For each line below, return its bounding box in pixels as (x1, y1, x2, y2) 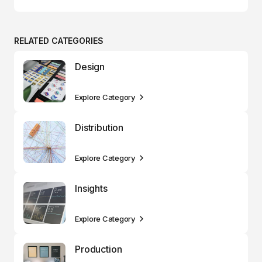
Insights (75, 182, 108, 194)
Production (75, 243, 122, 255)
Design (75, 60, 105, 73)
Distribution (75, 121, 124, 133)
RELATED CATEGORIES (14, 35, 104, 46)
